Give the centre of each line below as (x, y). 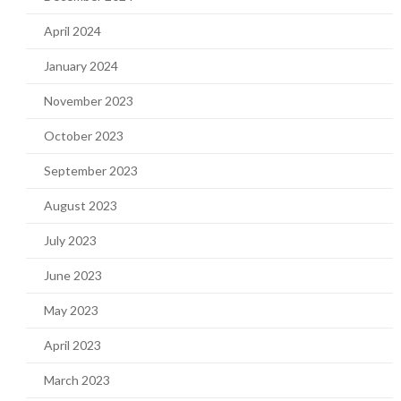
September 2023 (90, 171)
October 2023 (83, 136)
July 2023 (70, 240)
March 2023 (77, 380)
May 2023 (71, 310)
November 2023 (88, 101)
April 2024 (72, 31)
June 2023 (73, 275)
